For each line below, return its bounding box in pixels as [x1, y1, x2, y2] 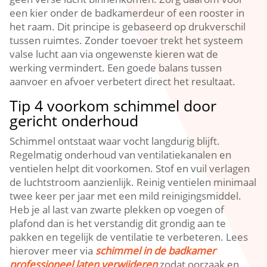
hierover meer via [10, 244, 96, 257]
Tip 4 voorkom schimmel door [10, 95, 217, 116]
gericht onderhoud [10, 110, 139, 131]
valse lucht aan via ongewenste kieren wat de [10, 47, 219, 61]
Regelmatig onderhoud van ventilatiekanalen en [10, 148, 232, 162]
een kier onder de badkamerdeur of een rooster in [10, 6, 245, 20]
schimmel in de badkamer [95, 244, 216, 257]
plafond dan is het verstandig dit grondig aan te [10, 216, 226, 230]
